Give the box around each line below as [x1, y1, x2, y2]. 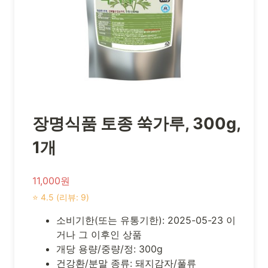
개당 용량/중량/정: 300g [56, 242, 163, 255]
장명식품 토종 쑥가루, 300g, [32, 114, 240, 134]
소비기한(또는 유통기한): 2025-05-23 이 [56, 214, 236, 226]
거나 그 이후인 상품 [56, 228, 142, 240]
